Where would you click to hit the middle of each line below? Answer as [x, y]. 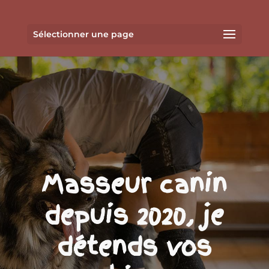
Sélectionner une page [83, 34]
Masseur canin [134, 184]
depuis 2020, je [134, 215]
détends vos [134, 246]
